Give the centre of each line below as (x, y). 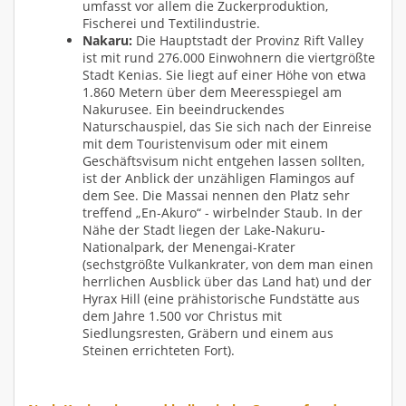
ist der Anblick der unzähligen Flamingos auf (218, 178)
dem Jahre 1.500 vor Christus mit (182, 315)
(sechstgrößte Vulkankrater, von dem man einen (228, 264)
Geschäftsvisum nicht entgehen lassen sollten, (223, 160)
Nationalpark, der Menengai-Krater (189, 246)
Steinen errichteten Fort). (159, 350)
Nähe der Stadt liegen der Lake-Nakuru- (204, 229)
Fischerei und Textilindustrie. (171, 23)
